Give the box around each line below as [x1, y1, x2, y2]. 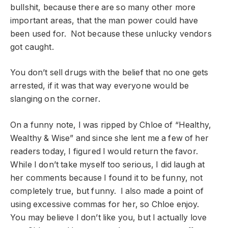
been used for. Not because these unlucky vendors [10, 28, 212, 39]
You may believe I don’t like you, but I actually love [10, 212, 207, 222]
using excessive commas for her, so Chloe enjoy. [10, 199, 202, 209]
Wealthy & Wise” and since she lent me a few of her [10, 133, 209, 143]
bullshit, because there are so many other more [10, 2, 196, 12]
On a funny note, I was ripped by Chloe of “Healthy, [10, 120, 212, 130]
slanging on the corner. [10, 94, 100, 104]
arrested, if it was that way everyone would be [10, 81, 189, 91]
